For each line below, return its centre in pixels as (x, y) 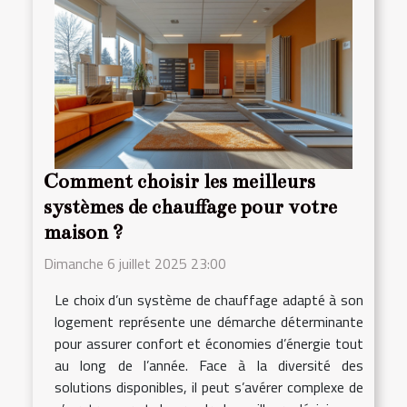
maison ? (84, 233)
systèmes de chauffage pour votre (190, 208)
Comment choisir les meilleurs (179, 182)
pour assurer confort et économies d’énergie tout (209, 344)
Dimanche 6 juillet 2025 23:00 (135, 264)
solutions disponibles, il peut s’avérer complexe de (209, 387)
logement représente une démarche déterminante (209, 322)
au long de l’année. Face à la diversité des (209, 366)
